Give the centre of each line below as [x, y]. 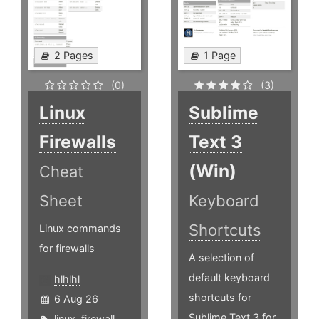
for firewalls [67, 249]
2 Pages [74, 56]
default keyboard [230, 278]
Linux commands [80, 229]
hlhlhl [67, 279]
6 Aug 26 [76, 299]
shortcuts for [220, 298]
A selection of [222, 258]
